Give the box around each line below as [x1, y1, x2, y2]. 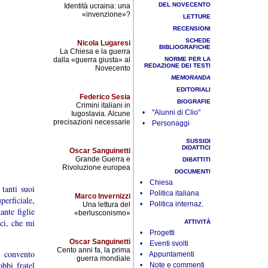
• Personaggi [142, 119, 190, 127]
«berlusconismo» [74, 209, 130, 217]
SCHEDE [185, 37, 211, 44]
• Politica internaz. [140, 200, 203, 208]
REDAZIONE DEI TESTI [144, 62, 211, 69]
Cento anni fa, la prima [57, 246, 130, 254]
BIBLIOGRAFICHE [159, 44, 211, 50]
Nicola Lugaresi [77, 39, 130, 47]
